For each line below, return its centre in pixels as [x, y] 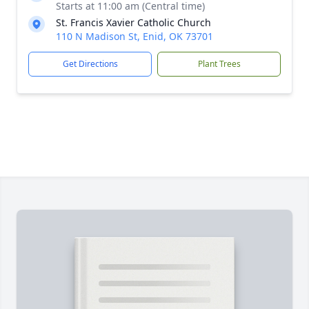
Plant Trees [219, 64]
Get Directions [90, 64]
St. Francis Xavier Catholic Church [133, 22]
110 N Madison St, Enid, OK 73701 [134, 36]
